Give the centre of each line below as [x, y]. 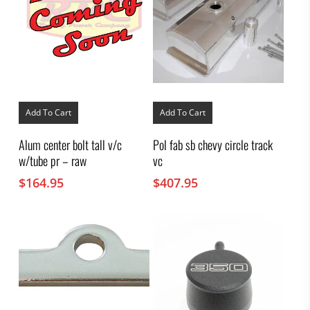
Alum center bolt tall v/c [70, 144]
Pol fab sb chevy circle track [213, 144]
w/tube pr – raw [52, 160]
